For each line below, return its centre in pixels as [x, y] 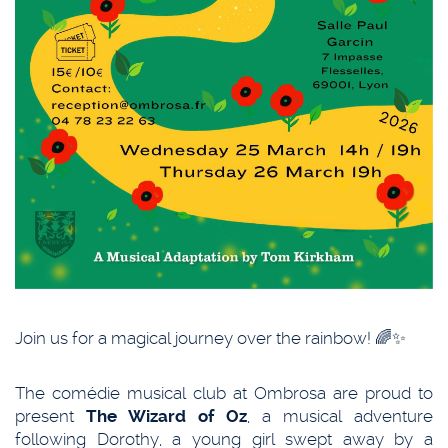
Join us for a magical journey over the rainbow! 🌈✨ [210, 338]
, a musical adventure [340, 416]
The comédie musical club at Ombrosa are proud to [224, 393]
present [50, 416]
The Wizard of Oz [166, 416]
